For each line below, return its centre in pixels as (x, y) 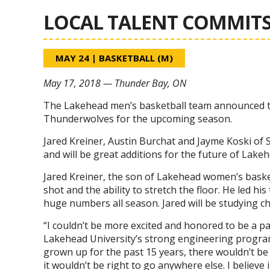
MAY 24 (72, 58)
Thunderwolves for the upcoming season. (138, 119)
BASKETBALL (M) (136, 58)
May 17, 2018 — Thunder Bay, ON (115, 83)
